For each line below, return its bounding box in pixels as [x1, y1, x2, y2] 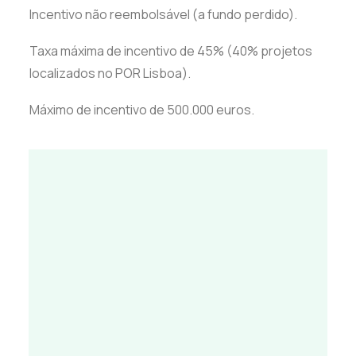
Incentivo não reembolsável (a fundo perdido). [29, 6, 297, 23]
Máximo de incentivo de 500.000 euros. [29, 101, 254, 118]
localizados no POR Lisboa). [29, 64, 191, 82]
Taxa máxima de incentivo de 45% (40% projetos [29, 42, 312, 60]
